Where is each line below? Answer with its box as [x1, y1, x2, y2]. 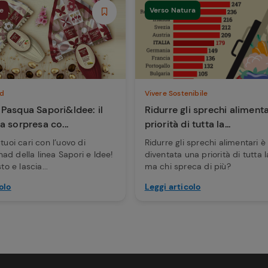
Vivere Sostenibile [144, 88, 208, 98]
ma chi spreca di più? [144, 160, 231, 172]
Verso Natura [149, 5, 196, 15]
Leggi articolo [144, 181, 201, 192]
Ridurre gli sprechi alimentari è [144, 136, 266, 148]
